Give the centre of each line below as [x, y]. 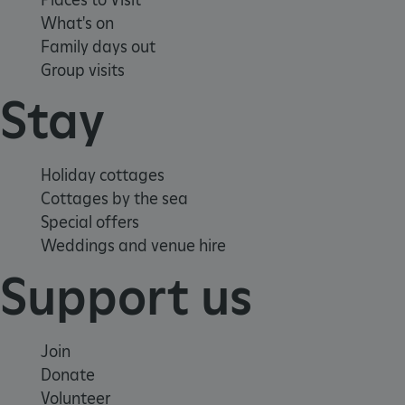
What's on [77, 24]
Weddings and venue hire [133, 246]
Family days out [98, 47]
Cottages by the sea [114, 199]
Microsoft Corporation [303, 75]
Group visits [83, 71]
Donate [68, 374]
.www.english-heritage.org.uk [317, 88]
